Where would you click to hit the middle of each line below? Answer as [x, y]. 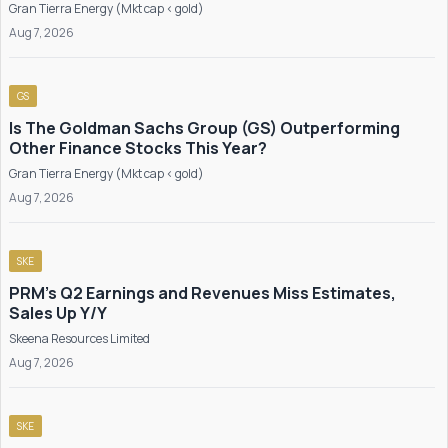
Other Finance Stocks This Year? [138, 148]
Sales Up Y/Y [58, 313]
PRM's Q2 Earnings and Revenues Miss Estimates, [202, 293]
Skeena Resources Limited [79, 338]
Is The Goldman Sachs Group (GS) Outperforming [204, 128]
